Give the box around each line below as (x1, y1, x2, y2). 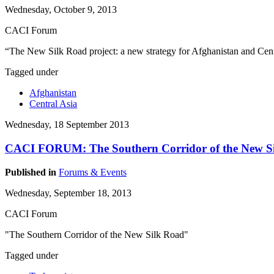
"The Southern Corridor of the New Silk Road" (5, 229, 188, 240)
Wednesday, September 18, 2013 (5, 187, 131, 198)
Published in (5, 166, 56, 177)
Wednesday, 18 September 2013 (5, 119, 129, 130)
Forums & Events (59, 166, 127, 177)
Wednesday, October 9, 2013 (5, 4, 117, 15)
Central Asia (29, 98, 77, 109)
